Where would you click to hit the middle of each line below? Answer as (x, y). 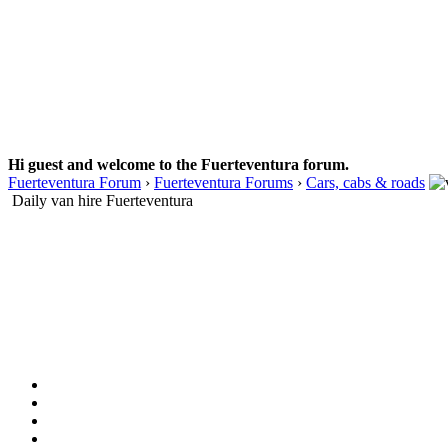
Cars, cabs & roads (365, 182)
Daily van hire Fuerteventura (102, 200)
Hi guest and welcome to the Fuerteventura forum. (178, 164)
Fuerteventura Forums (223, 182)
